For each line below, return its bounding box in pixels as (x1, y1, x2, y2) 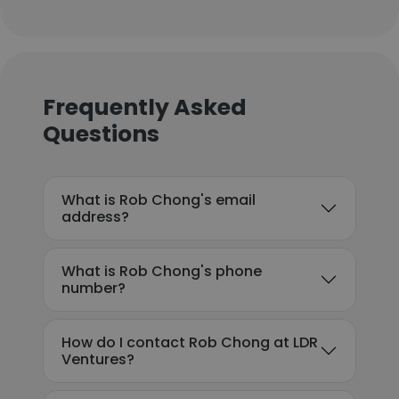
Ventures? (61, 349, 134, 370)
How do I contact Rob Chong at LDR (61, 332, 318, 353)
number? (61, 278, 126, 298)
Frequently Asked (43, 92, 247, 123)
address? (61, 207, 129, 227)
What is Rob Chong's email (61, 190, 256, 210)
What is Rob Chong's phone (61, 261, 262, 281)
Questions (43, 118, 159, 150)
